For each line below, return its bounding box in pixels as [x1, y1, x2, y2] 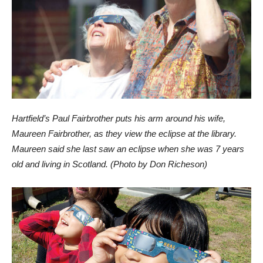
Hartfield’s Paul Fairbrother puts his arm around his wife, [12, 113, 225, 124]
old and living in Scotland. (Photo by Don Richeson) [12, 159, 207, 170]
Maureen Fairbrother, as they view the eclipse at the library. [12, 129, 237, 139]
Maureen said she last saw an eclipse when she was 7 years [12, 144, 244, 154]
